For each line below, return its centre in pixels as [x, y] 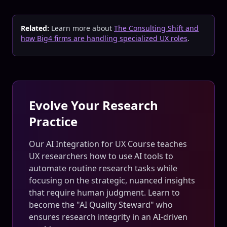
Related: [35, 28]
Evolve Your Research [93, 105]
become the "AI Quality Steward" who [101, 205]
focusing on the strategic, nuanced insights [112, 180]
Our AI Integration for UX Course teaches [108, 144]
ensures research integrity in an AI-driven [108, 217]
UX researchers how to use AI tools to [101, 156]
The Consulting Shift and [156, 28]
